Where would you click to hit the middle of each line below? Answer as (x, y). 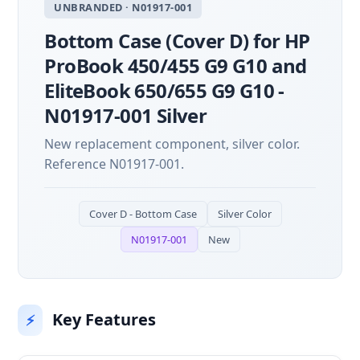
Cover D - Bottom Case (143, 213)
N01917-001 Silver (126, 115)
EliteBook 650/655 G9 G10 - (164, 90)
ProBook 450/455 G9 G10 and (176, 65)
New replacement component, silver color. (172, 143)
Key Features (104, 320)
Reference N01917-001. (115, 164)
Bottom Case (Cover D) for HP (177, 40)
